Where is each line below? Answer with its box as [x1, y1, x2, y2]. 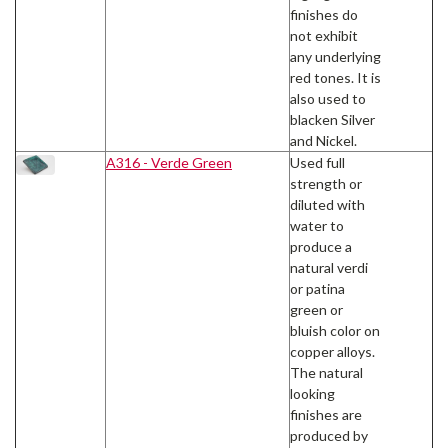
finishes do [290, 6, 358, 24]
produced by [290, 427, 368, 445]
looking [290, 385, 335, 403]
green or [290, 301, 343, 319]
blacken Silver [290, 111, 375, 129]
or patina [290, 280, 345, 298]
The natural [290, 364, 363, 382]
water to [290, 217, 344, 235]
